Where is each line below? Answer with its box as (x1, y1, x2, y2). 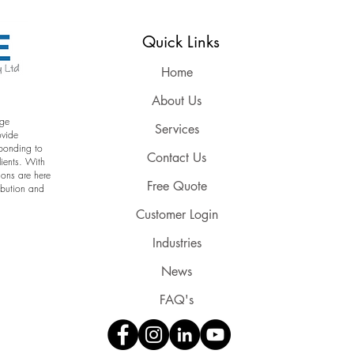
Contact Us (147, 149, 206, 166)
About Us (152, 92, 201, 109)
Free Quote (146, 177, 207, 194)
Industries (152, 234, 201, 251)
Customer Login (135, 205, 218, 223)
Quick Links (141, 31, 220, 52)
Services (154, 120, 199, 137)
